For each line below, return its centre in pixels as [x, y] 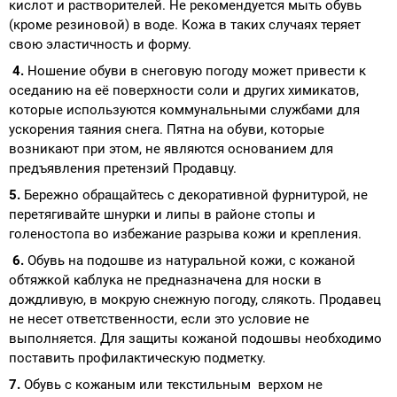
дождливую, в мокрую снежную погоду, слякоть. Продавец [195, 299]
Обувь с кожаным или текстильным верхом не [173, 384]
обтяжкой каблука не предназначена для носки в [165, 280]
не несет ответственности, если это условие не [159, 319]
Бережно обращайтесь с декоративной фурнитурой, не [196, 195]
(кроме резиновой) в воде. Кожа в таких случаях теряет [185, 24]
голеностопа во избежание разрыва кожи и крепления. [185, 234]
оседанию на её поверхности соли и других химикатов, [184, 90]
